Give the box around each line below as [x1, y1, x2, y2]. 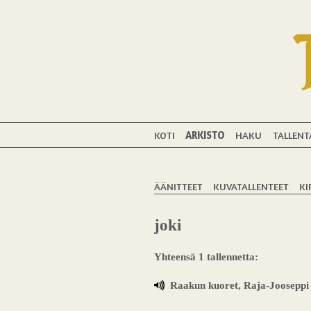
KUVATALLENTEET [213, 180, 289, 192]
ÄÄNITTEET [154, 180, 203, 192]
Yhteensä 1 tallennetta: [154, 251, 258, 263]
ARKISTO [185, 128, 226, 141]
